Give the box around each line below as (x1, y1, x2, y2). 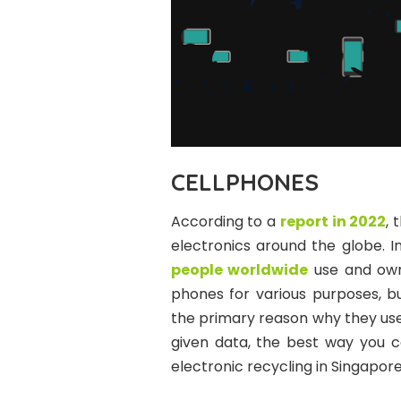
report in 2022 (279, 211, 387, 233)
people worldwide (170, 260, 309, 281)
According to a (170, 211, 280, 233)
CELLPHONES (170, 167, 319, 198)
